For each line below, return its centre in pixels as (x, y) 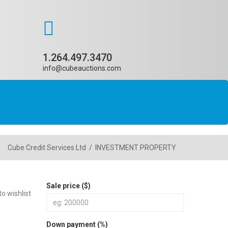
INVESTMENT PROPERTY (136, 148)
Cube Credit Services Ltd (47, 148)
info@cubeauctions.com (82, 68)
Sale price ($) (68, 186)
